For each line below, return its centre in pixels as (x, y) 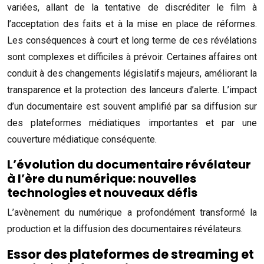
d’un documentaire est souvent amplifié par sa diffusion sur (132, 106)
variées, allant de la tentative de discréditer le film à (132, 7)
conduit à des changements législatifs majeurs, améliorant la (132, 73)
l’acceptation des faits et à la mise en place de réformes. (132, 24)
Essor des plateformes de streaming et (131, 254)
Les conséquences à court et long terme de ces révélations (132, 40)
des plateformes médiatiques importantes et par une (132, 123)
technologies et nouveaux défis (102, 193)
